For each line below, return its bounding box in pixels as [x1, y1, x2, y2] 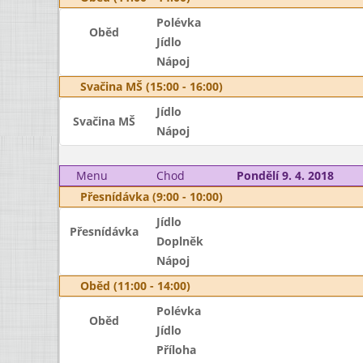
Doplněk [156, 233, 203, 249]
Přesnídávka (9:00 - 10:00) [80, 189, 223, 204]
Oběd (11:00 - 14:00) [80, 278, 190, 293]
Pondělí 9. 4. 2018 [236, 168, 334, 183]
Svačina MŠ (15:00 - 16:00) [80, 79, 223, 94]
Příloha [156, 342, 196, 357]
